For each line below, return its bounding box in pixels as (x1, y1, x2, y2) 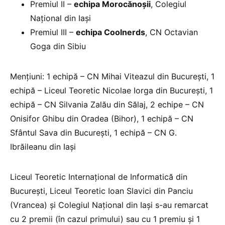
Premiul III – (30, 27, 76, 38)
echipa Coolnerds (76, 27, 145, 38)
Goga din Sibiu (30, 41, 86, 52)
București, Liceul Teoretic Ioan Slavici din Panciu (10, 186, 193, 196)
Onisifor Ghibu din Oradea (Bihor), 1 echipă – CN (10, 114, 193, 124)
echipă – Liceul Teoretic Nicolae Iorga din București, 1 (10, 85, 213, 96)
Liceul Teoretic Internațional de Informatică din (10, 172, 187, 182)
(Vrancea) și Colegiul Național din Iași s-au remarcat (10, 200, 208, 210)
